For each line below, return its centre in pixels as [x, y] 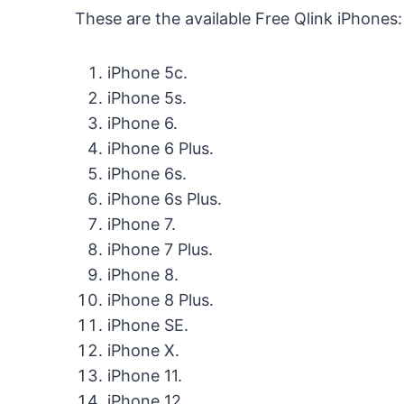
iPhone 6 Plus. [161, 148]
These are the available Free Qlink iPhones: [239, 18]
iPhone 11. [145, 375]
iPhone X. [143, 350]
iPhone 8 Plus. [161, 299]
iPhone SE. [148, 325]
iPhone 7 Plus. [160, 249]
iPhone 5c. [147, 72]
